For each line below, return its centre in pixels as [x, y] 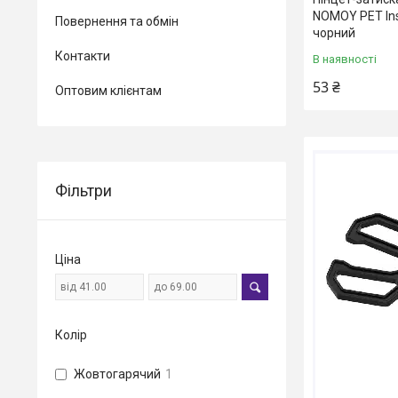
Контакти [83, 56]
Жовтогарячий [117, 374]
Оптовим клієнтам [108, 91]
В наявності [345, 60]
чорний [334, 33]
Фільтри [84, 191]
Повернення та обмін [117, 21]
